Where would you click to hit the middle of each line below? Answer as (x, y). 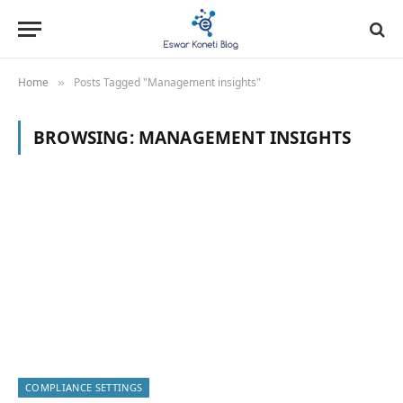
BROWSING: (86, 138)
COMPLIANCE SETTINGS (84, 387)
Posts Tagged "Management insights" (167, 82)
